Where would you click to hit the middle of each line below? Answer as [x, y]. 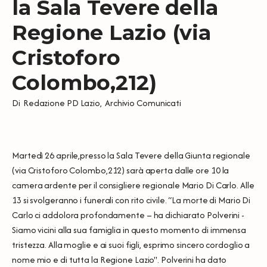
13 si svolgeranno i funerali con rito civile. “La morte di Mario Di [131, 200]
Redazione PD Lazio [62, 103]
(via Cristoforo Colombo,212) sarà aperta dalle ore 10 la [121, 170]
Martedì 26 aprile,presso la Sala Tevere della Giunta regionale [131, 155]
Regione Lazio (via [112, 32]
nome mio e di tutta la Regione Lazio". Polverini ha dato [119, 259]
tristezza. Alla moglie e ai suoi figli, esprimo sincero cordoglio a [131, 244]
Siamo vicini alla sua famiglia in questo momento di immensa [129, 229]
